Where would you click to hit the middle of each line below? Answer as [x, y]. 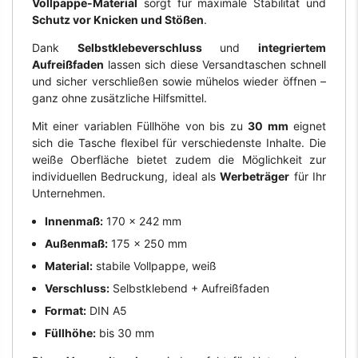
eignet [307, 125]
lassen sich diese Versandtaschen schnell [215, 64]
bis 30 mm [125, 332]
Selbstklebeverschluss [139, 47]
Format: [65, 310]
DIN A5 [106, 310]
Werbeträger [255, 176]
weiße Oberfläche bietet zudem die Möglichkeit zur [179, 159]
